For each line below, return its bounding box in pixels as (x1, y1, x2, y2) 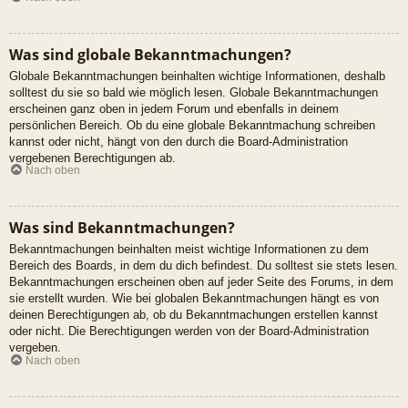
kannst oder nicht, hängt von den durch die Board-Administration (9, 134, 348, 148)
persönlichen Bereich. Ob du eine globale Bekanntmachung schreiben (9, 117, 375, 132)
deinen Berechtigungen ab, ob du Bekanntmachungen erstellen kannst (9, 308, 378, 322)
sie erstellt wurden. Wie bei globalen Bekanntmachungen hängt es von (9, 291, 379, 306)
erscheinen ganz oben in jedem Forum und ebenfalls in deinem (9, 101, 339, 116)
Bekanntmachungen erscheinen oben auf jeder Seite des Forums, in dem (9, 275, 393, 290)
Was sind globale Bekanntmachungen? (9, 44, 291, 65)
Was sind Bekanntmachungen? (9, 218, 235, 239)
